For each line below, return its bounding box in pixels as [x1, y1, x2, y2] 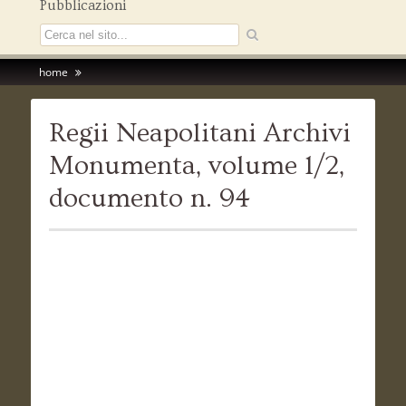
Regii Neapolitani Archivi [48, 118, 351, 150]
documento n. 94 [48, 183, 250, 215]
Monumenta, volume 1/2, [48, 150, 344, 182]
